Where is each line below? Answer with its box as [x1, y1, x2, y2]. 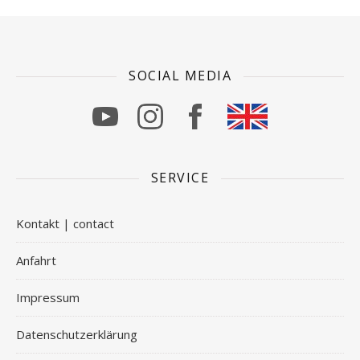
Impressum [16, 289, 80, 305]
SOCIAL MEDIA [129, 67, 231, 84]
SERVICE [150, 169, 210, 186]
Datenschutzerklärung [16, 326, 137, 342]
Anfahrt [16, 252, 56, 268]
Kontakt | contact [16, 215, 114, 231]
